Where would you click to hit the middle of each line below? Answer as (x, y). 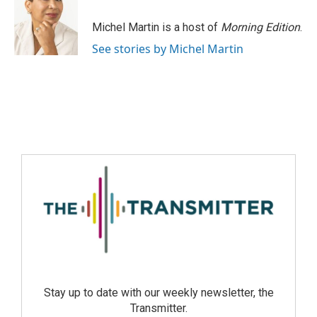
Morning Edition (260, 27)
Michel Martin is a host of (156, 27)
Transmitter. (158, 309)
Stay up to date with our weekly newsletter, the (158, 293)
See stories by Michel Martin (168, 49)
